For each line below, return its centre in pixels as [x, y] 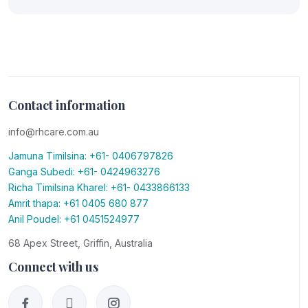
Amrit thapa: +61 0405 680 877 [78, 203]
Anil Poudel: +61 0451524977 [74, 219]
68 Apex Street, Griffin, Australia [80, 243]
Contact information [67, 106]
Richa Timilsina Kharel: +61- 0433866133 [99, 188]
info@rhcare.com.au [54, 132]
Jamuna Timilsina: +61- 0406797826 [91, 156]
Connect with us [53, 267]
